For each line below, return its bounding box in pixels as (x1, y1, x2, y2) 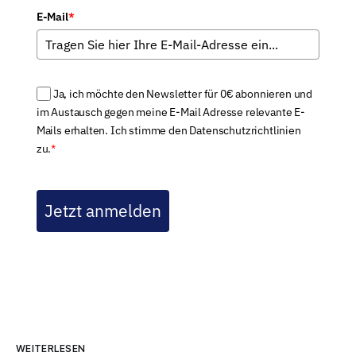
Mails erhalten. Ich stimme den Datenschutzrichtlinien (36, 122, 301, 137)
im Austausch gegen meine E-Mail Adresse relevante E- (36, 104, 305, 119)
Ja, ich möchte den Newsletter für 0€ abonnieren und (52, 86, 313, 101)
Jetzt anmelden (44, 199, 161, 222)
